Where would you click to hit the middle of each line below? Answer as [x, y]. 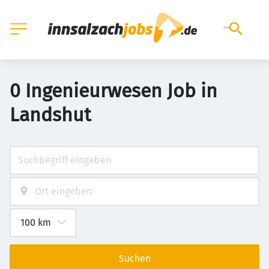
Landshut [50, 115]
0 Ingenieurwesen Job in [113, 91]
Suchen [134, 258]
